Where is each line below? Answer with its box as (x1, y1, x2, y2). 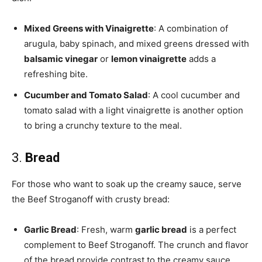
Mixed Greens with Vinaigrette (24, 23, 154, 35)
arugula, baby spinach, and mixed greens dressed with (24, 38, 249, 50)
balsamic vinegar (24, 53, 98, 65)
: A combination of (154, 23, 228, 35)
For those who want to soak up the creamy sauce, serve (12, 178, 242, 190)
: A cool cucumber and (148, 89, 240, 101)
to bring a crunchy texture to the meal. (24, 120, 182, 132)
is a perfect (187, 224, 236, 236)
